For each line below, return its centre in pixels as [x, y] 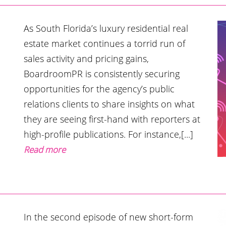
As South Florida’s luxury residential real [106, 28]
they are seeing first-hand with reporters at [112, 119]
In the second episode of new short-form [109, 217]
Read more [45, 149]
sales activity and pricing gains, [87, 58]
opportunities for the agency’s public [99, 89]
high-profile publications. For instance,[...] [109, 134]
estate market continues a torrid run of [105, 43]
